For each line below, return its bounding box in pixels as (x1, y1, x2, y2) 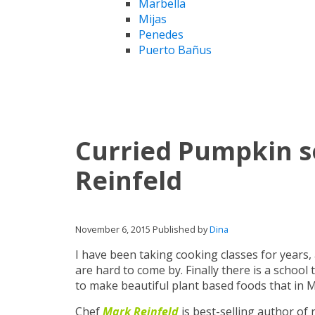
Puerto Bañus (139, 41, 212, 58)
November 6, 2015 (75, 222, 150, 236)
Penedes (139, 26, 184, 42)
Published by (153, 222, 210, 236)
